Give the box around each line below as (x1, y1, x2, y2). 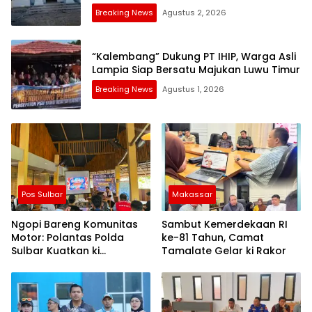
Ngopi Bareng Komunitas (11, 217, 138, 231)
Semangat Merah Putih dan (11, 256, 149, 271)
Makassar (172, 188, 212, 200)
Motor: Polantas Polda (11, 230, 124, 244)
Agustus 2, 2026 (162, 6, 226, 18)
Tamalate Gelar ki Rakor (162, 243, 289, 258)
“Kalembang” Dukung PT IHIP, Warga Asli (92, 49, 296, 64)
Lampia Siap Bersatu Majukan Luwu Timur (92, 63, 300, 77)
